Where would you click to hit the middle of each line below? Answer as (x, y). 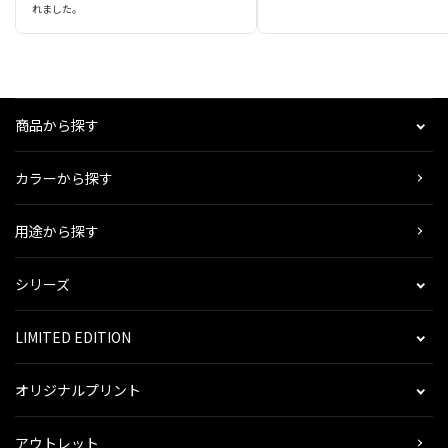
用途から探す (57, 231)
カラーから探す (64, 178)
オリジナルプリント (78, 390)
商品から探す (57, 125)
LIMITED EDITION (73, 337)
